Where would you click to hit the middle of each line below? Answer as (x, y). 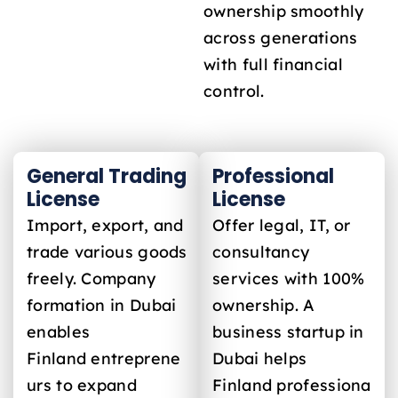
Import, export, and (105, 224)
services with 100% (289, 278)
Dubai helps (260, 358)
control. (234, 91)
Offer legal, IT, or (282, 224)
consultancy (261, 251)
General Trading (107, 176)
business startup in (288, 331)
